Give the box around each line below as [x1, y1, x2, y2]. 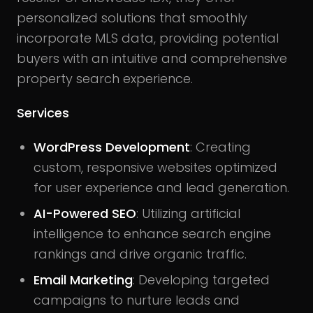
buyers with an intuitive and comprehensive [17, 49, 287, 67]
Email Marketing [34, 270, 133, 289]
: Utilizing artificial [136, 204, 240, 222]
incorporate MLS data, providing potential [17, 29, 279, 47]
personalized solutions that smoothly [17, 8, 247, 27]
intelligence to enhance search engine [34, 224, 271, 242]
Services [17, 103, 69, 122]
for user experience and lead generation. [34, 178, 289, 196]
